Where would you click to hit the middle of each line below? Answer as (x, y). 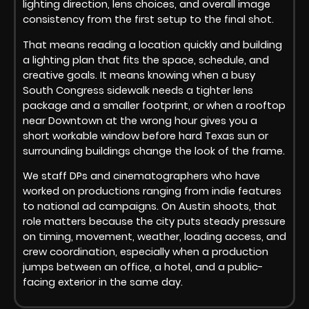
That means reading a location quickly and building (152, 44)
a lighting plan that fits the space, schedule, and (146, 60)
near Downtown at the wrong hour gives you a (140, 120)
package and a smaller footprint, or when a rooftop (154, 105)
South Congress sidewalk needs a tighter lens (138, 90)
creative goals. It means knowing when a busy (139, 75)
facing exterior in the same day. (103, 282)
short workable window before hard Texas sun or (146, 136)
